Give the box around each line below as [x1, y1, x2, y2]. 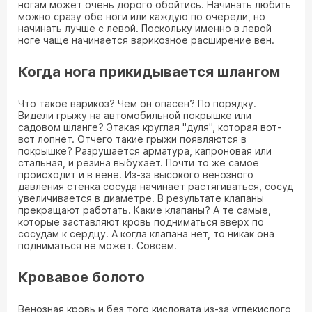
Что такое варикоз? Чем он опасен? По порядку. [18, 97, 256, 109]
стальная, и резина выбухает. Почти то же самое [18, 157, 259, 169]
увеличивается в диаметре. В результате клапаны [18, 192, 264, 204]
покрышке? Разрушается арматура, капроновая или [18, 145, 272, 157]
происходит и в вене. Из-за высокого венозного [18, 169, 253, 180]
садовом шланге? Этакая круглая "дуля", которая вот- [18, 121, 281, 133]
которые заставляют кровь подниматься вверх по [18, 216, 264, 228]
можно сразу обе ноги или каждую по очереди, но [18, 10, 265, 22]
